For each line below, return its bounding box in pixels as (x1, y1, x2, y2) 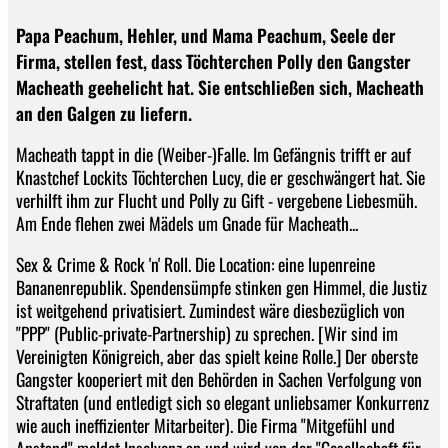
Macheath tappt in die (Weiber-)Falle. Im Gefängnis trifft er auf (16, 141, 411, 168)
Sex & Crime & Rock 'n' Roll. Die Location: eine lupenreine (16, 250, 375, 277)
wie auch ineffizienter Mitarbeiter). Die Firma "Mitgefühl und (16, 411, 395, 438)
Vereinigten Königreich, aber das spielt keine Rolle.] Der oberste (16, 342, 418, 369)
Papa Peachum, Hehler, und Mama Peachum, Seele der (16, 21, 396, 48)
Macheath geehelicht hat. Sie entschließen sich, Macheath (16, 73, 424, 100)
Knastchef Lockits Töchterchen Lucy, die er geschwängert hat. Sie (16, 164, 425, 191)
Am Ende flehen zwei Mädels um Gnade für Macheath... (16, 210, 358, 237)
